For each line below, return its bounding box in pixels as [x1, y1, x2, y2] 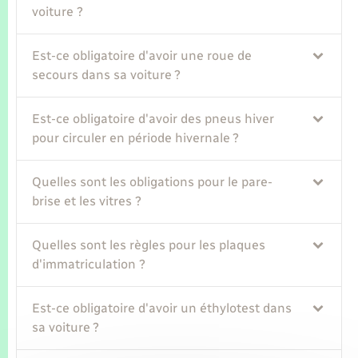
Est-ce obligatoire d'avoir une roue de [32, 48, 253, 64]
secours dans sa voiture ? [32, 67, 181, 83]
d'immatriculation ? [32, 257, 146, 272]
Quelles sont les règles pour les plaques [32, 237, 266, 253]
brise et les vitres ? [32, 193, 142, 209]
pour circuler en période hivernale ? [32, 130, 240, 146]
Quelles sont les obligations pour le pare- [32, 174, 273, 190]
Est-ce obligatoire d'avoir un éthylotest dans [32, 300, 292, 316]
